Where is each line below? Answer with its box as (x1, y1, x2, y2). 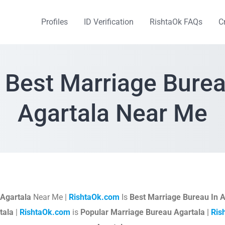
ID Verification (84, 17, 134, 27)
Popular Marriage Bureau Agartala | (80, 207, 211, 217)
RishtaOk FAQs (150, 17, 202, 27)
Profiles (41, 17, 68, 27)
